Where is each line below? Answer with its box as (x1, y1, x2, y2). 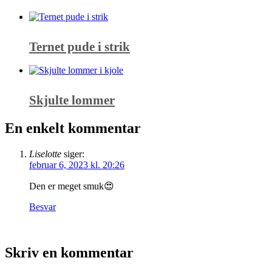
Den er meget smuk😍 (29, 180, 114, 191)
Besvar (29, 201, 56, 212)
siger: (64, 148, 84, 159)
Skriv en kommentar (5, 245, 134, 261)
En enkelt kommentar (5, 120, 141, 136)
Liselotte (29, 148, 61, 159)
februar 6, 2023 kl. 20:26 (29, 159, 124, 170)
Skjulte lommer (29, 92, 115, 107)
